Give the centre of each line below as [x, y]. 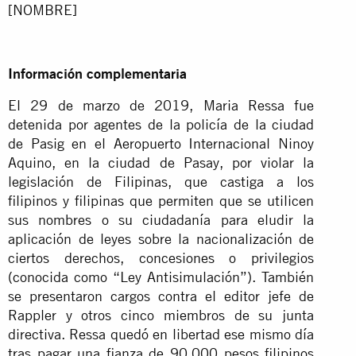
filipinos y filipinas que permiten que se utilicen [161, 200]
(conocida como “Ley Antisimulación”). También [161, 277]
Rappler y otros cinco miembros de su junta [161, 315]
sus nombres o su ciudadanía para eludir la [161, 219]
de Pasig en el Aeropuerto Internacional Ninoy [161, 143]
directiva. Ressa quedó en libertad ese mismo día [161, 334]
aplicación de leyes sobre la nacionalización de [161, 238]
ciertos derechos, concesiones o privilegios [161, 257]
